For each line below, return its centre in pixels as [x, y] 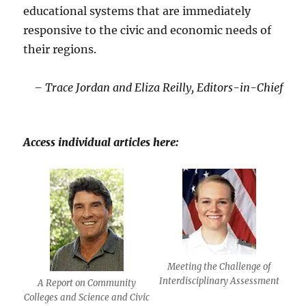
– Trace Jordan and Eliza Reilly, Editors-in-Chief [158, 88]
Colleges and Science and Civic [87, 298]
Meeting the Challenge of [219, 267]
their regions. [60, 50]
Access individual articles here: [101, 142]
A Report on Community [87, 283]
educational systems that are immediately [137, 11]
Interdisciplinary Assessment [219, 281]
